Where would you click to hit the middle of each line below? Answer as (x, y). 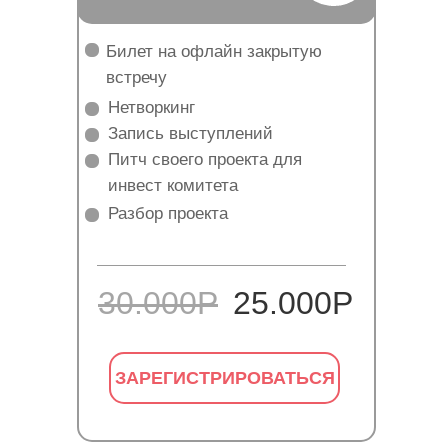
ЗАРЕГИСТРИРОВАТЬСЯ (224, 377)
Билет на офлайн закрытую (214, 51)
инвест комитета (173, 185)
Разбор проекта (168, 213)
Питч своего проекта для (205, 159)
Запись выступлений (190, 133)
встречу (136, 77)
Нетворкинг (151, 107)
